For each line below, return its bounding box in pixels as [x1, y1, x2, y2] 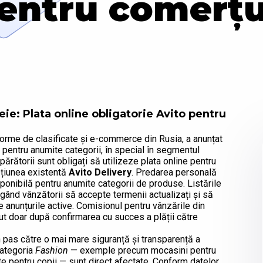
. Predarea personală [131, 167, 217, 178]
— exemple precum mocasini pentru [68, 245, 216, 257]
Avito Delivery [69, 167, 131, 178]
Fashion [35, 245, 68, 257]
